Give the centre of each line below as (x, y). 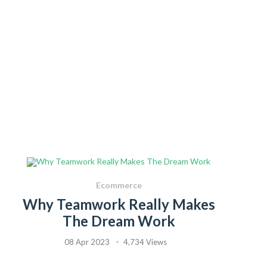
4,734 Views (145, 242)
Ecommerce (119, 185)
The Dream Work (119, 221)
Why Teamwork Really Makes (119, 204)
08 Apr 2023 (87, 242)
